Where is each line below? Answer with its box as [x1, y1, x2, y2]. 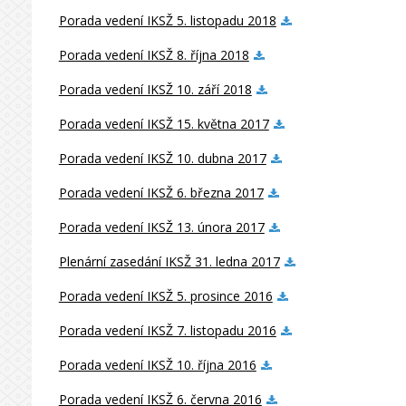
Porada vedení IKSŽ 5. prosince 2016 [58, 287, 273, 304]
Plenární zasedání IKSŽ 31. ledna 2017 [58, 253, 280, 270]
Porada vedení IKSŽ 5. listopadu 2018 [58, 12, 276, 29]
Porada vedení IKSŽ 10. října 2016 [58, 356, 256, 373]
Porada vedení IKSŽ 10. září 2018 [58, 81, 252, 98]
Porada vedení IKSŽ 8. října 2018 [58, 46, 249, 63]
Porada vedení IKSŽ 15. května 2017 [58, 115, 269, 132]
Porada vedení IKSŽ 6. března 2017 [58, 184, 264, 201]
